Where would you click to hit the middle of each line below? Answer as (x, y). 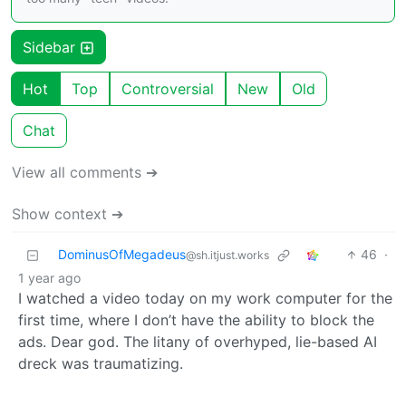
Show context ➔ (68, 214)
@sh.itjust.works (227, 256)
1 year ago (49, 278)
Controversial (168, 89)
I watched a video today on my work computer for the (205, 299)
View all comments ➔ (85, 173)
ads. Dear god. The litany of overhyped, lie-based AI (198, 342)
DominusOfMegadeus (122, 255)
